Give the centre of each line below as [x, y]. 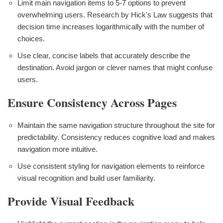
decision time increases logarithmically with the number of [111, 26]
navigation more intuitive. [57, 149]
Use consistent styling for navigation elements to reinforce [111, 166]
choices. [31, 38]
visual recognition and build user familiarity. [86, 178]
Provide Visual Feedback [71, 201]
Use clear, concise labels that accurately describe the [104, 55]
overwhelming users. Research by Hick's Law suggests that [115, 14]
